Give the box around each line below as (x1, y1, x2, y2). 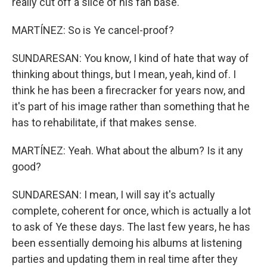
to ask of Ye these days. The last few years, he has (12, 221, 250, 233)
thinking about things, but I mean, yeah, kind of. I (12, 68, 236, 80)
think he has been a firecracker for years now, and (12, 84, 245, 97)
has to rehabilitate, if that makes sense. (12, 116, 197, 129)
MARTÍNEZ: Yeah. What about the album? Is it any (12, 144, 243, 157)
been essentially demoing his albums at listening (12, 237, 242, 249)
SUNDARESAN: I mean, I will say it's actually (12, 188, 215, 201)
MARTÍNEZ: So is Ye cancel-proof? (12, 24, 174, 36)
